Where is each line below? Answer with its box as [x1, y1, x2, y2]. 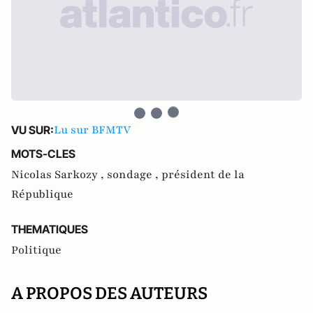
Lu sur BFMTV [54, 122, 131, 138]
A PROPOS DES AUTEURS [11, 284, 208, 303]
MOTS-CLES [11, 147, 75, 161]
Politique [11, 242, 61, 258]
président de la [161, 167, 245, 182]
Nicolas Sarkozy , [11, 167, 107, 182]
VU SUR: [11, 123, 54, 137]
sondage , [107, 167, 161, 182]
